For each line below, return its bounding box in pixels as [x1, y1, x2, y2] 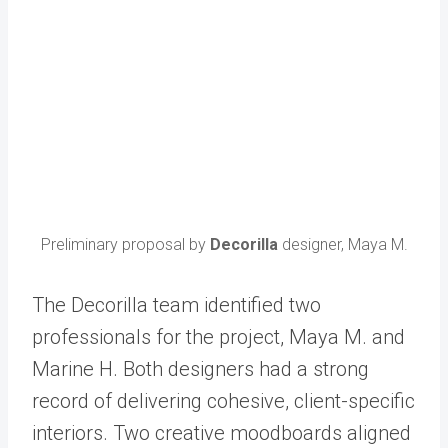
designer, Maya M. [277, 235, 408, 255]
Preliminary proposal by [40, 235, 210, 255]
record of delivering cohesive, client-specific [32, 389, 415, 414]
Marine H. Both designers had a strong [32, 357, 369, 382]
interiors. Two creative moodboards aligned [32, 421, 411, 446]
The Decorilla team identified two [32, 293, 321, 318]
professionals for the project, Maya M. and [32, 325, 405, 350]
